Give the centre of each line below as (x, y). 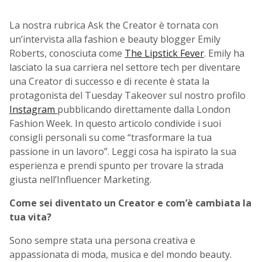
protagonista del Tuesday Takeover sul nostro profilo (127, 96)
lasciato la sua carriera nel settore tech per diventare (125, 68)
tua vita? (30, 217)
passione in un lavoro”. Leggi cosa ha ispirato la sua (123, 152)
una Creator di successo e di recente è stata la (109, 82)
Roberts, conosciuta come (67, 54)
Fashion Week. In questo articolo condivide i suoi (115, 124)
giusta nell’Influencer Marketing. (80, 180)
